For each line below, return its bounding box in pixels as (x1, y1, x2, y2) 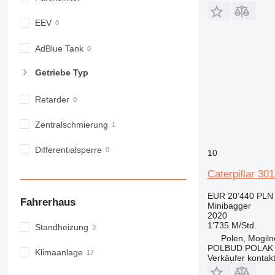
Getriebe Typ (34, 67, 88, 77)
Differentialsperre (34, 145, 102, 155)
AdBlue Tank (34, 43, 83, 53)
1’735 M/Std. (207, 220, 257, 230)
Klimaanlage (34, 247, 83, 258)
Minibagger (207, 200, 251, 211)
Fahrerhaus (20, 196, 76, 208)
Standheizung (34, 222, 88, 233)
